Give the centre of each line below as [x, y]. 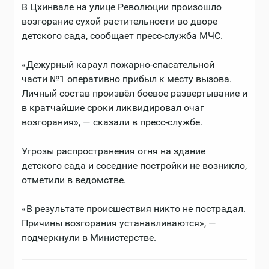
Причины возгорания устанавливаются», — [119, 223]
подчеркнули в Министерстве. [89, 238]
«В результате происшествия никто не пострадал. [134, 209]
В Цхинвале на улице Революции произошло [122, 7]
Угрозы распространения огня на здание [113, 151]
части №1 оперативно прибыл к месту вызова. [127, 79]
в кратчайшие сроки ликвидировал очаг [113, 108]
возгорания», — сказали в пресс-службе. [112, 122]
